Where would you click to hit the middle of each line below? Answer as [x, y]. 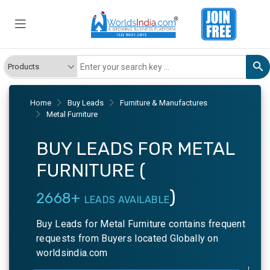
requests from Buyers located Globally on [127, 239]
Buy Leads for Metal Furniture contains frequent [141, 224]
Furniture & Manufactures [164, 103]
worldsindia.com [72, 253]
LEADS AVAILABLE [127, 200]
